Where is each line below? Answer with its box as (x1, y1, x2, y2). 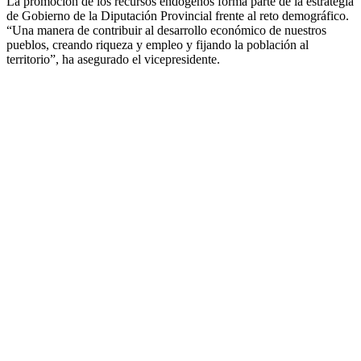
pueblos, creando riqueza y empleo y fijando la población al (6, 38, 309, 52)
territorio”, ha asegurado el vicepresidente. (6, 52, 220, 67)
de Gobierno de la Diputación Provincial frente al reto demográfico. (6, 9, 349, 23)
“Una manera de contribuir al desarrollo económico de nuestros (6, 23, 326, 38)
